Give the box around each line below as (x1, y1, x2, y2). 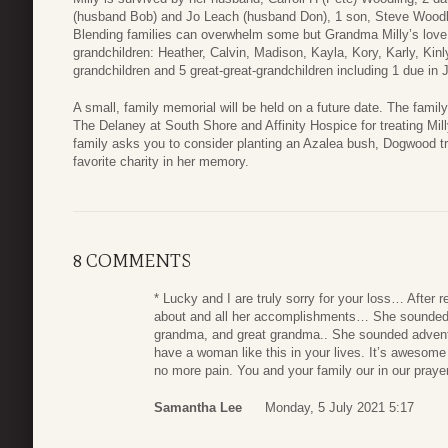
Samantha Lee (154, 400, 242, 416)
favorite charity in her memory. (73, 154, 249, 170)
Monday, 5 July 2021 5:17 (265, 400, 414, 416)
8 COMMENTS (73, 249, 191, 272)
